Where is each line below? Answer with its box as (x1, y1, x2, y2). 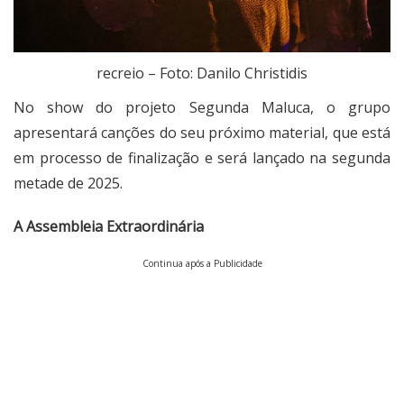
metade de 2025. (14, 173, 123, 194)
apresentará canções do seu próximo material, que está (14, 123, 390, 143)
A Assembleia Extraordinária (14, 216, 204, 237)
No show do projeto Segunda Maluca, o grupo (14, 97, 390, 118)
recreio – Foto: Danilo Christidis (96, 63, 308, 84)
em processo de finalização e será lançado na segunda (14, 148, 390, 169)
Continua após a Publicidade (142, 257, 262, 271)
